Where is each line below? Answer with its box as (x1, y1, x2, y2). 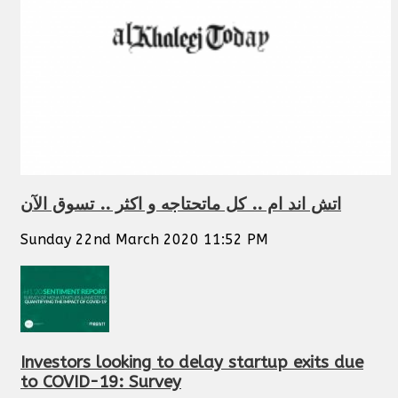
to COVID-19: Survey (20, 371, 181, 392)
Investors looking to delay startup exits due (20, 352, 363, 372)
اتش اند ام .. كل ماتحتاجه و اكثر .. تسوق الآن (20, 195, 341, 215)
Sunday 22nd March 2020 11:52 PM (20, 231, 268, 248)
